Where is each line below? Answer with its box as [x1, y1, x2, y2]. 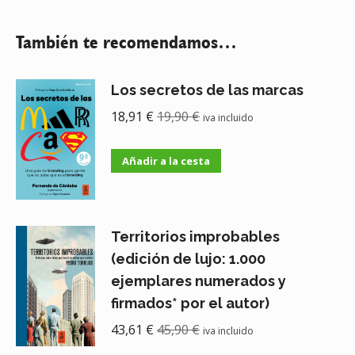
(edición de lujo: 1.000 [111, 250, 265, 268]
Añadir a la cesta [122, 154, 210, 169]
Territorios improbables [111, 228, 280, 246]
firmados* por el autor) [111, 295, 269, 312]
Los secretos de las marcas [111, 82, 303, 99]
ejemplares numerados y [111, 273, 286, 290]
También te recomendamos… [16, 30, 237, 54]
